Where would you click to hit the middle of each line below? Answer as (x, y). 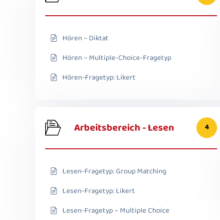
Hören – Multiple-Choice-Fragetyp (117, 58)
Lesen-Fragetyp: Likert (99, 191)
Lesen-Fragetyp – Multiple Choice (116, 210)
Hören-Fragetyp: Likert (99, 77)
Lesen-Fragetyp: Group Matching (114, 171)
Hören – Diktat (85, 38)
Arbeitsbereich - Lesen (124, 127)
